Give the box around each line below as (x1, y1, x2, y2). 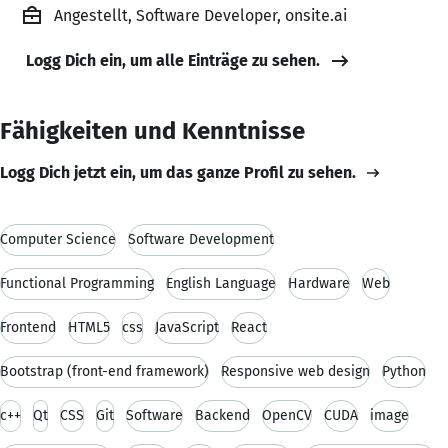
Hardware (288, 274, 350, 292)
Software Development (128, 230, 274, 248)
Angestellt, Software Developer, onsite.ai (54, 5, 347, 25)
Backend (195, 406, 250, 424)
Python (382, 362, 426, 380)
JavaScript (155, 318, 219, 336)
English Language (166, 274, 276, 292)
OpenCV (262, 406, 312, 424)
